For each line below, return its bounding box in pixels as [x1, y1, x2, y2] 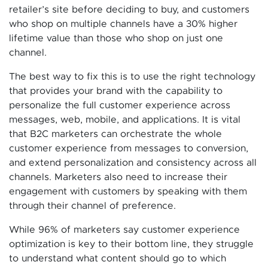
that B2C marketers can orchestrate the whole [9, 129, 222, 139]
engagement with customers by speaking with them [9, 186, 247, 196]
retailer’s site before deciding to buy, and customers [9, 4, 249, 14]
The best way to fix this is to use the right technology [9, 71, 255, 81]
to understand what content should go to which [9, 253, 226, 263]
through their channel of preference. [9, 200, 176, 211]
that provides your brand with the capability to [9, 86, 223, 96]
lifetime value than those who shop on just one [9, 33, 223, 43]
